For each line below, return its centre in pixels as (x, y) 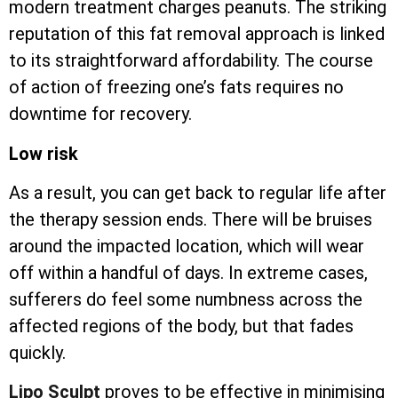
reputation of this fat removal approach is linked (197, 34)
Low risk (44, 153)
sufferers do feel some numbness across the (186, 299)
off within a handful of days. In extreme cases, (188, 272)
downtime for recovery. (100, 114)
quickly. (37, 352)
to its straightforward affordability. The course (191, 61)
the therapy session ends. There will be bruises (191, 219)
